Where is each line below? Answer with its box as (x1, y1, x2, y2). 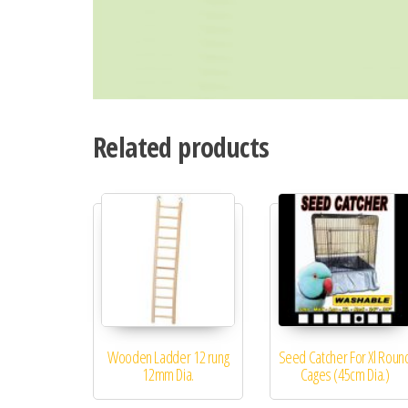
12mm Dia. (142, 363, 195, 386)
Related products (93, 128, 270, 166)
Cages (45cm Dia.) (300, 363, 390, 386)
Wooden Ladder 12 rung (107, 346, 229, 369)
